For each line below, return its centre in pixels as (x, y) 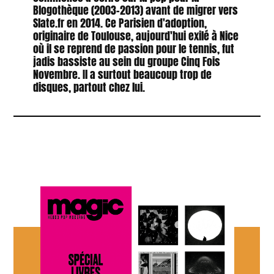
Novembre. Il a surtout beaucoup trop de (122, 74)
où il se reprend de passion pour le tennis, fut (133, 48)
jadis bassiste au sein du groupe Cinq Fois (126, 61)
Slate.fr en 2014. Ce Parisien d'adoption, (120, 23)
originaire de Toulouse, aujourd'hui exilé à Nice (135, 35)
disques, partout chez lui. (89, 87)
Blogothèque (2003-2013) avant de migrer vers (135, 10)
